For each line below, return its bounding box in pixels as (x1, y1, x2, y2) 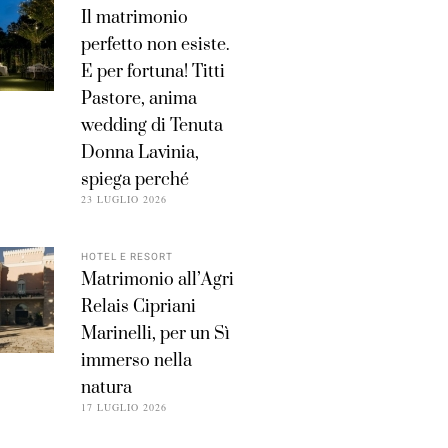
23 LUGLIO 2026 (80, 191, 167, 206)
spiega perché (80, 168, 189, 191)
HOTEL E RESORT (80, 249, 173, 264)
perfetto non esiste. (80, 33, 230, 56)
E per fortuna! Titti (80, 60, 225, 83)
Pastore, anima (80, 87, 197, 110)
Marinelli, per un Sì (80, 322, 230, 345)
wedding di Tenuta (80, 114, 223, 137)
